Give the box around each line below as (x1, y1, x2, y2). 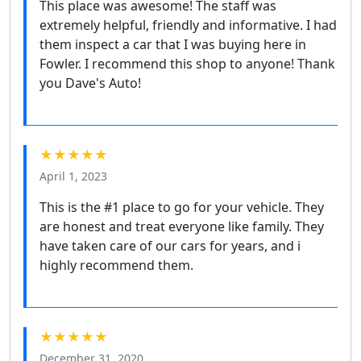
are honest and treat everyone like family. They (39, 218, 324, 236)
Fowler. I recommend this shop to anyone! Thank (39, 55, 335, 73)
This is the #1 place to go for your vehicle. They (39, 198, 324, 217)
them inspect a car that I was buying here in (39, 35, 306, 54)
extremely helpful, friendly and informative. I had (39, 16, 337, 35)
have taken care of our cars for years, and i (39, 237, 301, 255)
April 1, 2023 (39, 168, 107, 185)
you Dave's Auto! (39, 74, 141, 93)
